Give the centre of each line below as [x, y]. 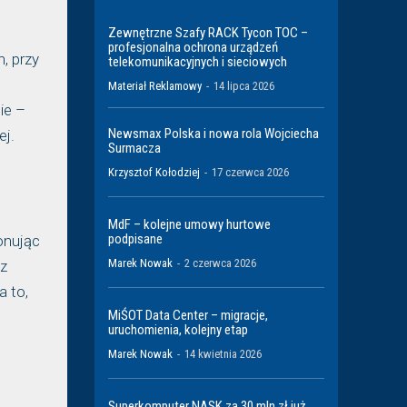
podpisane [135, 239]
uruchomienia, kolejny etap [178, 330]
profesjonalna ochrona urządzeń [193, 48]
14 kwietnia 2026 [223, 354]
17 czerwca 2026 [250, 173]
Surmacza [134, 149]
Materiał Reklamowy [155, 86]
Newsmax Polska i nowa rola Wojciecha [213, 134]
